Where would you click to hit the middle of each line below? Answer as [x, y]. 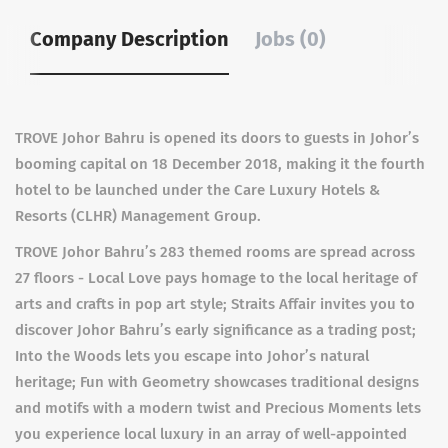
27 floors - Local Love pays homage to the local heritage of [216, 278]
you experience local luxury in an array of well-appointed [211, 434]
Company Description [129, 39]
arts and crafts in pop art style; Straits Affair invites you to [215, 304]
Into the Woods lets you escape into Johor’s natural [192, 356]
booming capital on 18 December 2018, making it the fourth [220, 164]
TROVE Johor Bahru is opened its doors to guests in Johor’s [217, 138]
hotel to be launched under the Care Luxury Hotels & [197, 190]
